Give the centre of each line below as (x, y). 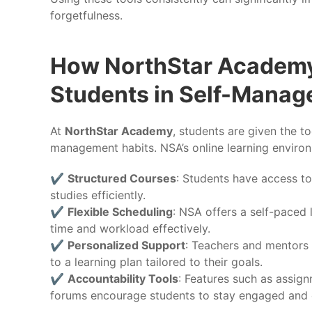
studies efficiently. (98, 195)
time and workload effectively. (130, 228)
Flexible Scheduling (120, 211)
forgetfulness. (86, 15)
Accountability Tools (123, 278)
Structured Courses (122, 178)
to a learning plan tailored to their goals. (156, 262)
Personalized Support (126, 245)
